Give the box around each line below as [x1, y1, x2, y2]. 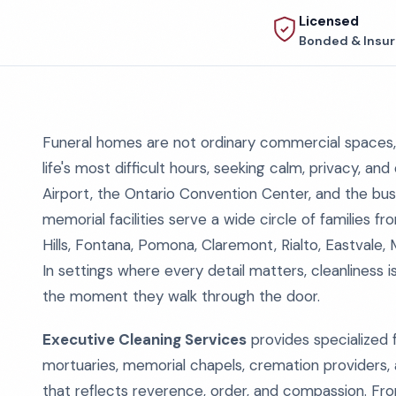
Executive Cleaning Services [42, 330, 247, 349]
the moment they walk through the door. [42, 286, 320, 306]
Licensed [298, 12, 359, 30]
